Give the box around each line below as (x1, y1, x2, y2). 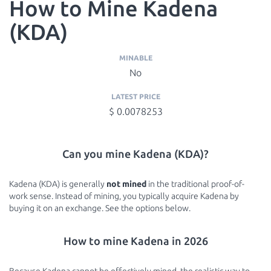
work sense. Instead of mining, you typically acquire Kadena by (9, 191, 239, 201)
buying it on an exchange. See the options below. (9, 203, 191, 213)
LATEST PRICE (111, 93, 160, 100)
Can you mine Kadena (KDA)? (62, 148, 209, 160)
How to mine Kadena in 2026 (63, 235, 208, 247)
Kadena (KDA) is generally (9, 179, 106, 189)
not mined (106, 179, 146, 189)
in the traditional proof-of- (146, 179, 244, 189)
